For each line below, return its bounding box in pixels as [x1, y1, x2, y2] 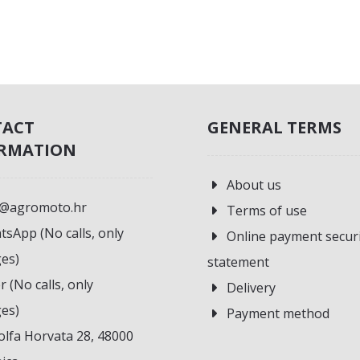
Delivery [227, 279, 276, 297]
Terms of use [227, 202, 308, 220]
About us [227, 176, 282, 194]
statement [207, 253, 270, 272]
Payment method [227, 305, 330, 323]
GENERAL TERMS [207, 117, 342, 139]
